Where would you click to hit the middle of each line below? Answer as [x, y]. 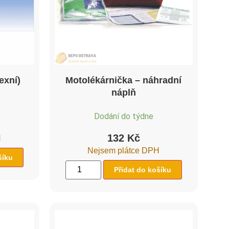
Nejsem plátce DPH [124, 151]
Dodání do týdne [123, 117]
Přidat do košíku [142, 170]
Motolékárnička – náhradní [124, 81]
